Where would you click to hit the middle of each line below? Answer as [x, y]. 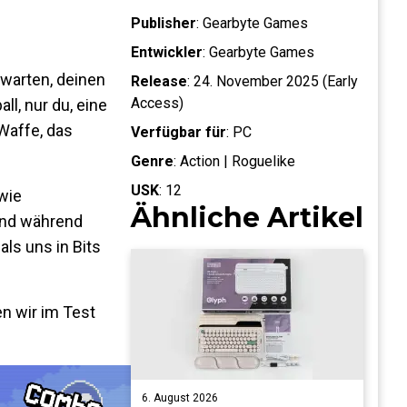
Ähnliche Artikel [247, 218]
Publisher [164, 23]
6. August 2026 [180, 398]
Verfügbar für [179, 132]
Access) [157, 103]
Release [159, 81]
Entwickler [167, 52]
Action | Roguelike [238, 161]
